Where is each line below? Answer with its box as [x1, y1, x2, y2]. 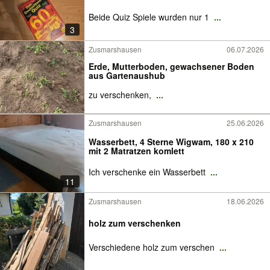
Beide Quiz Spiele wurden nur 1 [89, 11, 212, 23]
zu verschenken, [89, 89, 154, 101]
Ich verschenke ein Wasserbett [89, 166, 208, 178]
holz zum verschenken [89, 217, 181, 229]
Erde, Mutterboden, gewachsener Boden [89, 60, 254, 72]
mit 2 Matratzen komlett [89, 145, 184, 157]
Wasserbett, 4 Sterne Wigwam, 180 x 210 [89, 136, 254, 148]
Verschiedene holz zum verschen [89, 241, 217, 253]
